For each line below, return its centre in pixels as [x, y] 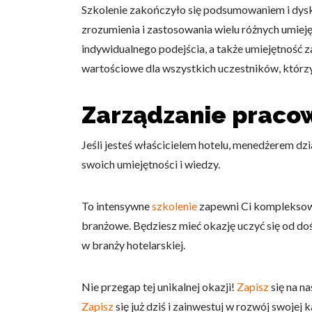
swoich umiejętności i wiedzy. [151, 164]
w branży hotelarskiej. [133, 245]
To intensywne [117, 206]
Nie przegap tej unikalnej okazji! [159, 287]
